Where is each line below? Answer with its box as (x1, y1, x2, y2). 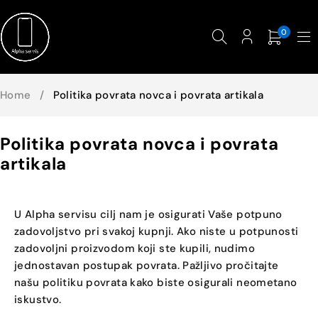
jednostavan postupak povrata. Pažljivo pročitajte (14, 258, 279, 273)
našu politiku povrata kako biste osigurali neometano (14, 275, 297, 290)
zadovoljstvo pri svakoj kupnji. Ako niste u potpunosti (14, 224, 299, 238)
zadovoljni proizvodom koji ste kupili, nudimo (14, 241, 255, 256)
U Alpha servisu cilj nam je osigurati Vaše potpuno (14, 207, 283, 221)
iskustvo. (14, 292, 62, 307)
